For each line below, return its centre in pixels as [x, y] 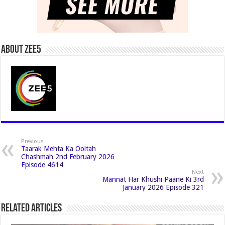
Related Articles [32, 209]
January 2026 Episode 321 [163, 187]
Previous [33, 141]
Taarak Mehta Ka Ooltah [59, 149]
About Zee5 [21, 50]
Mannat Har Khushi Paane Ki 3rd [153, 179]
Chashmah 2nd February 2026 [68, 157]
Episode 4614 [42, 165]
